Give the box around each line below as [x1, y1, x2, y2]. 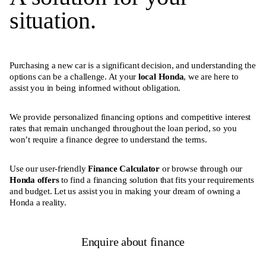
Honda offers [9, 175, 62, 185]
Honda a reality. [9, 197, 66, 207]
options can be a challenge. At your [9, 71, 138, 81]
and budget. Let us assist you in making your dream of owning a [9, 186, 241, 196]
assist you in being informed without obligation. [9, 83, 181, 93]
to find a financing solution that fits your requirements [61, 175, 254, 185]
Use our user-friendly [9, 163, 88, 173]
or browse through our [160, 163, 243, 173]
